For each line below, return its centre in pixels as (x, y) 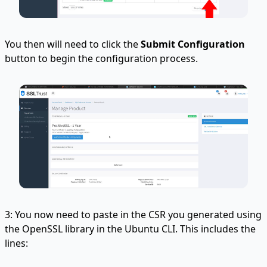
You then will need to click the (73, 44)
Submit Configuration (193, 44)
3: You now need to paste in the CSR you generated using (133, 215)
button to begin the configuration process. (101, 59)
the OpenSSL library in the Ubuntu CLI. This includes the (130, 229)
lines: (16, 243)
